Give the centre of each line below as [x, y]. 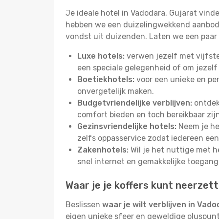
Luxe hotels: [101, 56]
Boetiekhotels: [106, 79]
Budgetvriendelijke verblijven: [135, 103]
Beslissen [84, 205]
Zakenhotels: [103, 150]
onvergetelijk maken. [116, 91]
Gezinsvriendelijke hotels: [127, 126]
